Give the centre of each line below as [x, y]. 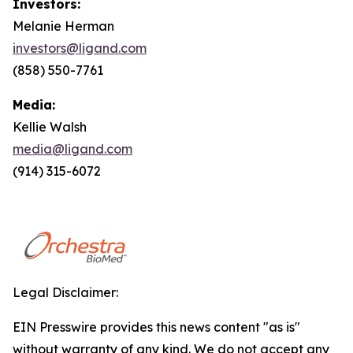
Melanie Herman [63, 26]
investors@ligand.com [80, 48]
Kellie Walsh [50, 127]
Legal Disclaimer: [65, 292]
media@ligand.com [72, 149]
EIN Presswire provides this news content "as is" [156, 327]
